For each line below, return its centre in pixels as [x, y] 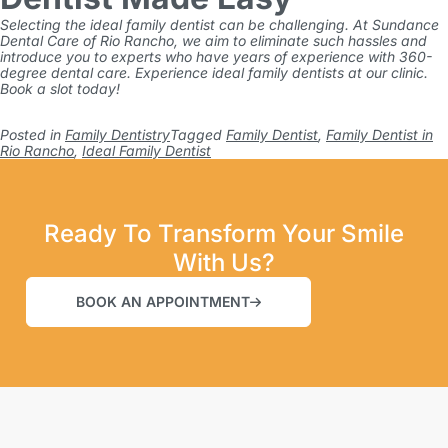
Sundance [405, 24]
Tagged [198, 134]
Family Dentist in [379, 134]
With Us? [224, 262]
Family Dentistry [117, 134]
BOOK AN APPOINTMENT [163, 301]
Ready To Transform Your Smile [224, 233]
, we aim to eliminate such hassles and [300, 40]
